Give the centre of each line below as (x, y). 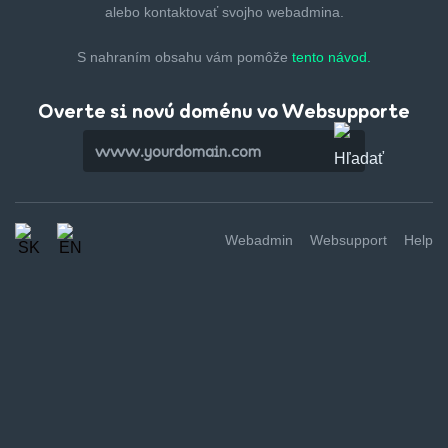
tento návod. (331, 57)
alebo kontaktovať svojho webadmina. (224, 12)
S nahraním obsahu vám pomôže (184, 57)
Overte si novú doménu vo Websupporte (224, 110)
